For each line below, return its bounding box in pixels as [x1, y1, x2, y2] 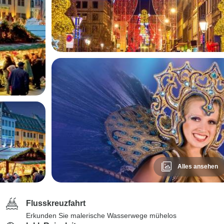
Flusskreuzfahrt [26, 199, 85, 207]
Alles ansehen [177, 163, 218, 170]
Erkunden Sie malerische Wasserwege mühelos [26, 211, 176, 219]
